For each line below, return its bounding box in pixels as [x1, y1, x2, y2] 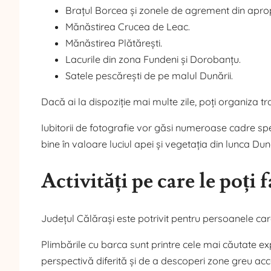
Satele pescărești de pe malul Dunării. [65, 69, 233, 82]
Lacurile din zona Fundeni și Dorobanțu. [65, 53, 241, 65]
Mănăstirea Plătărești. [65, 36, 162, 49]
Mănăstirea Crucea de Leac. [65, 20, 190, 33]
